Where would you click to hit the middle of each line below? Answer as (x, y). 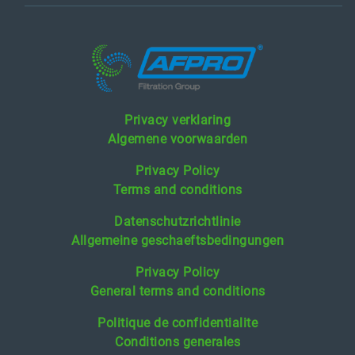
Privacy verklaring (177, 120)
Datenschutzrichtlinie (177, 221)
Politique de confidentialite (177, 323)
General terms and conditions (177, 291)
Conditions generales (177, 342)
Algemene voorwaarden (177, 139)
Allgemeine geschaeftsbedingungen (177, 240)
